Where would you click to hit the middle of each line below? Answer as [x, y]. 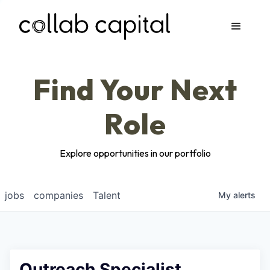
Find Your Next [135, 89]
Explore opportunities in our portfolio [135, 153]
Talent [107, 195]
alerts [244, 195]
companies [58, 195]
